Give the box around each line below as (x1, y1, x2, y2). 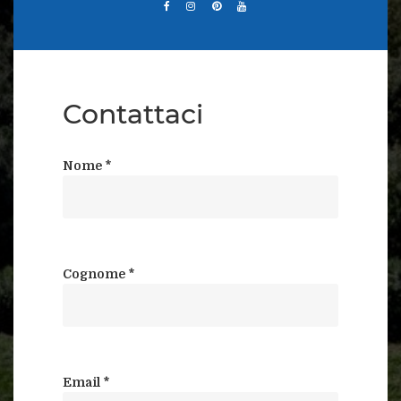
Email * (63, 374, 110, 389)
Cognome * (63, 266, 135, 281)
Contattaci (63, 97, 203, 131)
